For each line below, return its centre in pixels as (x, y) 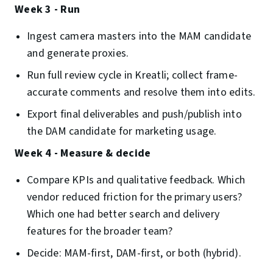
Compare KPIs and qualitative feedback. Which (136, 180)
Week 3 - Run (47, 10)
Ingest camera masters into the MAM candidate (139, 37)
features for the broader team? (100, 232)
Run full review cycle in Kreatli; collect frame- (132, 76)
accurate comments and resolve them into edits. (141, 93)
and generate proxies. (78, 54)
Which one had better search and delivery (123, 214)
